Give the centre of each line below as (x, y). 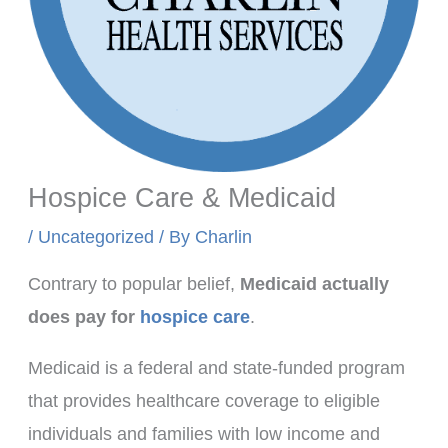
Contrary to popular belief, (133, 283)
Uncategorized (95, 236)
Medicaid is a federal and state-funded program (216, 367)
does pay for (83, 316)
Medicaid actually (314, 283)
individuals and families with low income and (203, 433)
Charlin (223, 236)
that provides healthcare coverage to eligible (203, 400)
